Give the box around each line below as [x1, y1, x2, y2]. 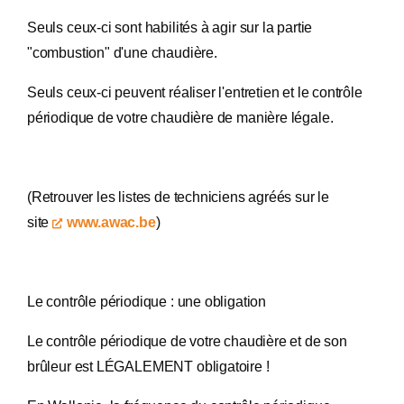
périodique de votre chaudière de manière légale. [27, 110, 334, 125]
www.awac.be [66, 215, 156, 230]
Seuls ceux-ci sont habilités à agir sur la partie [27, 20, 313, 35]
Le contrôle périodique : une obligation [27, 294, 266, 309]
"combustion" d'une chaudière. [27, 45, 217, 60]
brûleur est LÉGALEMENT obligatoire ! [27, 359, 270, 374]
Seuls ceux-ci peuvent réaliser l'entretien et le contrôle [27, 85, 363, 100]
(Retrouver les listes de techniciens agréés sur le [27, 189, 330, 205]
